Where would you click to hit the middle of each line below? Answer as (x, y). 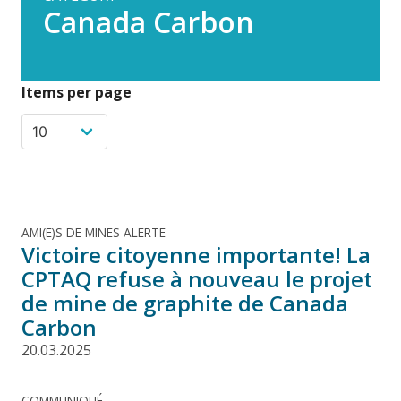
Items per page (77, 92)
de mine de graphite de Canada (185, 303)
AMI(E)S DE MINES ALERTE (94, 232)
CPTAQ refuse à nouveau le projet (197, 278)
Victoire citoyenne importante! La (196, 254)
